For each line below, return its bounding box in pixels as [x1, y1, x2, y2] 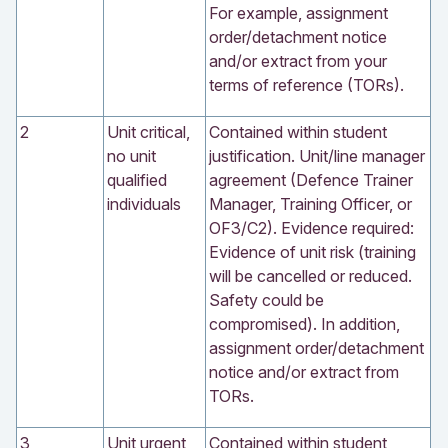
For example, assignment [209, 2, 388, 23]
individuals [107, 193, 181, 214]
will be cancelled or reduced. [209, 265, 412, 286]
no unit [107, 145, 156, 166]
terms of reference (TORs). [209, 74, 404, 95]
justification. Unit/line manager [209, 145, 425, 166]
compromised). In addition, [209, 313, 400, 334]
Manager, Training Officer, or [209, 193, 412, 214]
